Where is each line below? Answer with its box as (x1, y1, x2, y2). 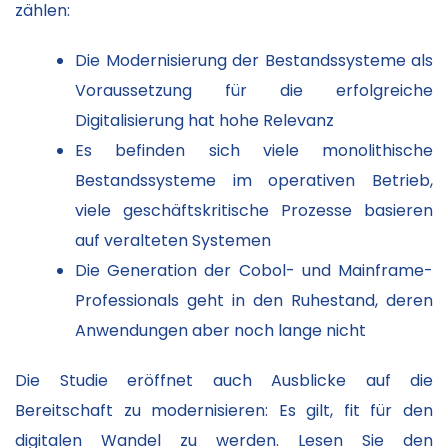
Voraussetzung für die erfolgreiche (75, 79, 433, 103)
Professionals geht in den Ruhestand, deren (75, 289, 433, 313)
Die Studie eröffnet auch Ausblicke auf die (15, 369, 433, 393)
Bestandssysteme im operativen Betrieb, (75, 169, 433, 193)
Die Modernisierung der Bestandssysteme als (75, 49, 433, 73)
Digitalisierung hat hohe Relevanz (75, 109, 334, 133)
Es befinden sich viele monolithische (75, 139, 433, 163)
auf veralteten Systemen (75, 229, 271, 253)
